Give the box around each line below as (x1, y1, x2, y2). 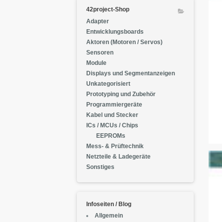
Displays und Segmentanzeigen (86, 70, 175, 77)
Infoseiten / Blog (86, 200, 132, 208)
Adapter (86, 18, 110, 25)
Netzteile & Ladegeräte (86, 153, 151, 161)
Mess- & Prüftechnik (86, 143, 144, 150)
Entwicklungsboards (86, 28, 144, 36)
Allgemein (95, 212, 123, 220)
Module (86, 59, 107, 67)
